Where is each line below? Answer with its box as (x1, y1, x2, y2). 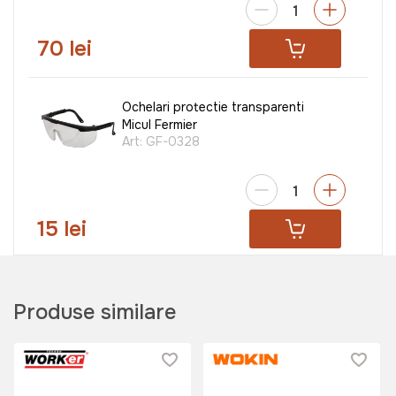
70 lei (37, 34, 92, 62)
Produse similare (13, 298, 176, 325)
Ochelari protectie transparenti (122, 98, 304, 115)
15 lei (37, 216, 87, 243)
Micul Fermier (122, 116, 197, 133)
